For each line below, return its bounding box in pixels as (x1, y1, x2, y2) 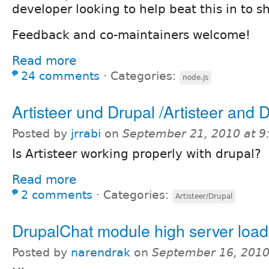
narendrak (71, 246, 130, 259)
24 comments (21, 69, 100, 82)
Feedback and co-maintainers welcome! (12, 27, 250, 42)
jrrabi (71, 127, 101, 140)
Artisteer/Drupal (175, 192, 232, 201)
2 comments (21, 188, 92, 201)
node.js (183, 73, 208, 82)
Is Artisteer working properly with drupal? (12, 146, 261, 161)
